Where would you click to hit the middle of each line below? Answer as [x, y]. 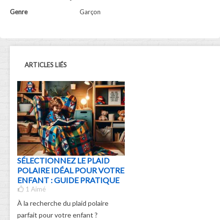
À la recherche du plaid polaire [63, 203]
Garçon [90, 12]
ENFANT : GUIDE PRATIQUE [68, 180]
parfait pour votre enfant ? [57, 215]
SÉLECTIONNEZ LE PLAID [63, 160]
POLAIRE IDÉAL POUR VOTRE [71, 170]
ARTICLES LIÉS [46, 65]
